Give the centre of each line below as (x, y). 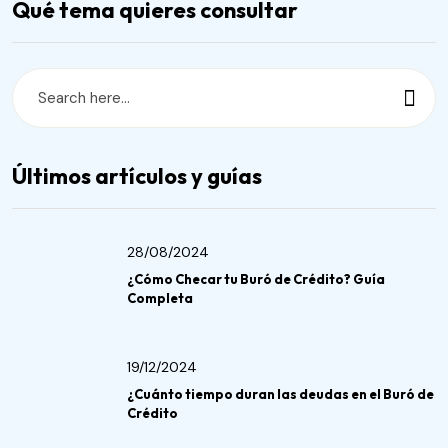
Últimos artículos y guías (137, 176)
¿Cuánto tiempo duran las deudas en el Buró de (280, 394)
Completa (160, 298)
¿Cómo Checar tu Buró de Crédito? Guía (256, 279)
